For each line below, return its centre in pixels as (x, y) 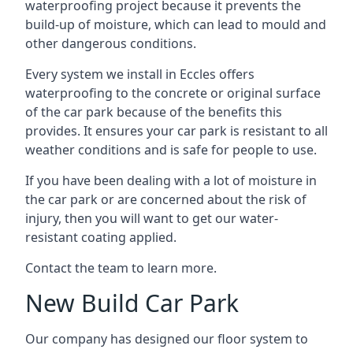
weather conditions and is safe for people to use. (171, 150)
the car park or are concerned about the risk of (166, 199)
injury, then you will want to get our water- (152, 218)
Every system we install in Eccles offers (140, 74)
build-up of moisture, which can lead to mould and (176, 24)
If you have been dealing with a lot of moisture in (171, 180)
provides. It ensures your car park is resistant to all (176, 131)
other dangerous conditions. (111, 43)
